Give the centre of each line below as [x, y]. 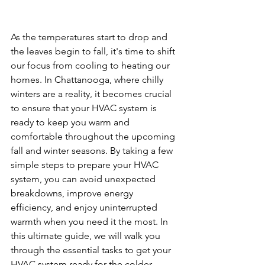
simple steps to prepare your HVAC [86, 164]
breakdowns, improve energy [73, 193]
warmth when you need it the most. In [91, 221]
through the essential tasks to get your [92, 250]
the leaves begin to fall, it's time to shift [94, 51]
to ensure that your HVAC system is [85, 108]
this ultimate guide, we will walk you [87, 235]
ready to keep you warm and [71, 122]
